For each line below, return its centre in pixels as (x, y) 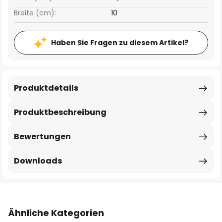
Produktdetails (46, 88)
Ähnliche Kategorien (56, 213)
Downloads (38, 161)
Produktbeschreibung (60, 112)
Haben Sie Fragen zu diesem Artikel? (120, 43)
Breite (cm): (35, 13)
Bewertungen (42, 137)
